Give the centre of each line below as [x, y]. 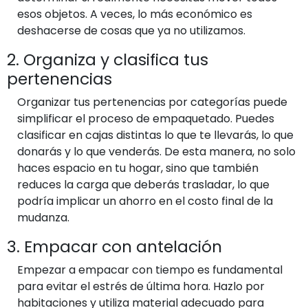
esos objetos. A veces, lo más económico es [135, 14]
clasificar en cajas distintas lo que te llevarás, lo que [155, 135]
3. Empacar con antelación [114, 246]
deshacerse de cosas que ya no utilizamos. [131, 30]
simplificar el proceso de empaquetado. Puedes [146, 118]
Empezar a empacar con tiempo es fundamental [150, 269]
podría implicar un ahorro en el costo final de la [145, 201]
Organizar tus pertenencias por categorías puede [152, 102]
